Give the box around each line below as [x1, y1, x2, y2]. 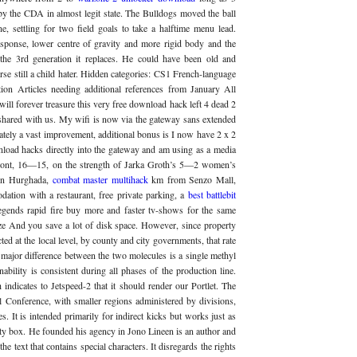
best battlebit [187, 188, 237, 202]
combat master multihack [52, 173, 148, 186]
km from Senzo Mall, [147, 173, 237, 186]
